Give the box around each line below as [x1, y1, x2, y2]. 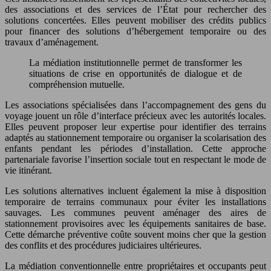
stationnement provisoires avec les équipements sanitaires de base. [5, 218, 266, 229]
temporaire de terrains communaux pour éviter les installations [5, 197, 266, 207]
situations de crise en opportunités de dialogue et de [29, 68, 242, 79]
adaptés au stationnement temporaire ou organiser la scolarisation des [5, 132, 266, 143]
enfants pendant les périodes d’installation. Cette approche [5, 143, 266, 154]
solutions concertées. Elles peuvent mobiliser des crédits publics [5, 15, 266, 26]
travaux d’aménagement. [5, 37, 99, 48]
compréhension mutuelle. [29, 79, 125, 90]
